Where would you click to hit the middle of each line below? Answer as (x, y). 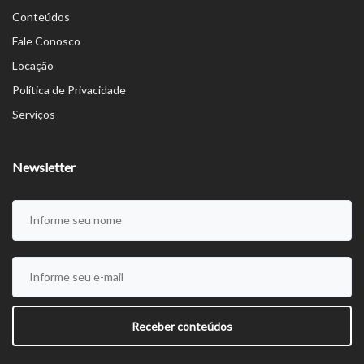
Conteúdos (41, 17)
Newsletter (44, 167)
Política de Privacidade (69, 90)
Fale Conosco (46, 41)
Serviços (34, 115)
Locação (33, 66)
